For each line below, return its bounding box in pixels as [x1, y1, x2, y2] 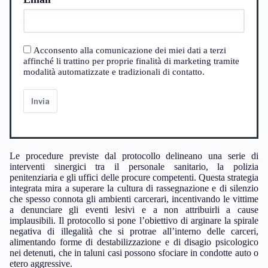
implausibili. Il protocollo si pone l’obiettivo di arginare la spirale [10, 215, 258, 226]
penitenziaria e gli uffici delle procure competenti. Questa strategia [10, 172, 258, 182]
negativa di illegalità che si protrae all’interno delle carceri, [10, 226, 258, 236]
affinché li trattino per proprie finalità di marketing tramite [23, 56, 239, 66]
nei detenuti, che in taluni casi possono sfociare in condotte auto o [10, 247, 258, 258]
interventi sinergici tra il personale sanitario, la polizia [10, 161, 258, 172]
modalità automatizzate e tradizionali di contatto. [23, 66, 205, 77]
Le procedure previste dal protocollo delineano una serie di [10, 150, 258, 161]
